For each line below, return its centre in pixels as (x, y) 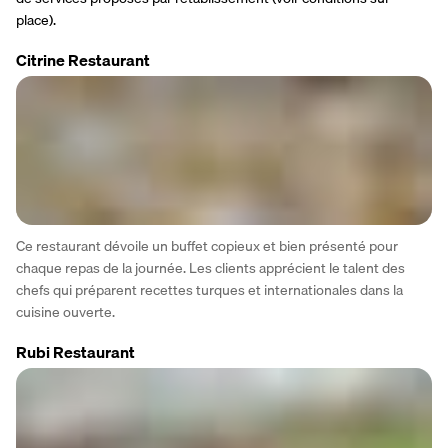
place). (36, 19)
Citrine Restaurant (83, 59)
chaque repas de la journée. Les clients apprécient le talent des (210, 268)
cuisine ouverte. (65, 312)
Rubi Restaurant (75, 352)
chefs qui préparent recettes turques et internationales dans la (209, 290)
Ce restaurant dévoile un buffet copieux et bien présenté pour (207, 246)
